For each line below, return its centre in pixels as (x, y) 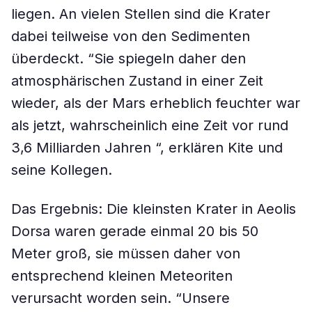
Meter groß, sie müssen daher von (126, 253)
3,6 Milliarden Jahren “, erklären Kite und (147, 148)
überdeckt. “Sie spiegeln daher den (128, 58)
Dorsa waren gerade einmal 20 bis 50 (135, 231)
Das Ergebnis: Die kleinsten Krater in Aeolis (154, 209)
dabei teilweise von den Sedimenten (131, 36)
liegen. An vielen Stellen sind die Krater (141, 14)
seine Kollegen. (62, 170)
